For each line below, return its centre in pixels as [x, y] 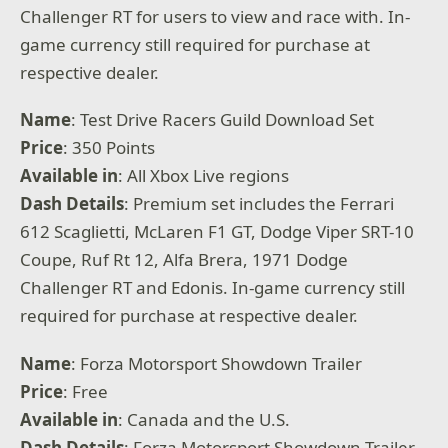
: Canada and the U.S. [204, 419]
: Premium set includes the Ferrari [259, 204]
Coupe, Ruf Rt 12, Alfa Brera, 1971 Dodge [184, 260]
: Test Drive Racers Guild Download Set [223, 120]
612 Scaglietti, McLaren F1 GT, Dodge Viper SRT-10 [217, 232]
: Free [86, 391]
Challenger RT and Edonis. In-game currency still [213, 288]
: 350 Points [109, 148]
